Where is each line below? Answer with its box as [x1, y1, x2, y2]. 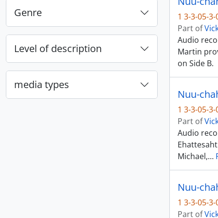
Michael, [178, 151, 208, 162]
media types [14, 78, 69, 91]
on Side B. [178, 58, 214, 69]
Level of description [14, 42, 102, 55]
